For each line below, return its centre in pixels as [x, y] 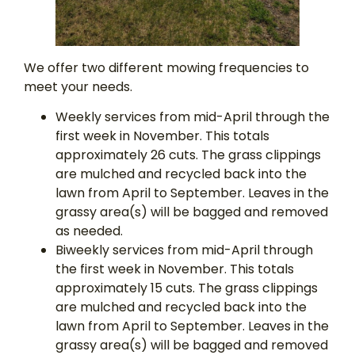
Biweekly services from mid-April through [184, 250]
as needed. [89, 231]
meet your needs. [78, 87]
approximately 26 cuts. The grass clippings [188, 155]
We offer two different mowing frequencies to [166, 68]
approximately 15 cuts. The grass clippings [187, 288]
